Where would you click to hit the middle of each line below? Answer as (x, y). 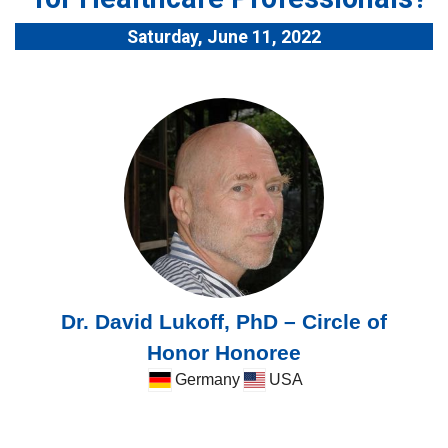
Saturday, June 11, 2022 (224, 37)
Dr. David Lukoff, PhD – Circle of (224, 322)
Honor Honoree (224, 353)
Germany (207, 380)
